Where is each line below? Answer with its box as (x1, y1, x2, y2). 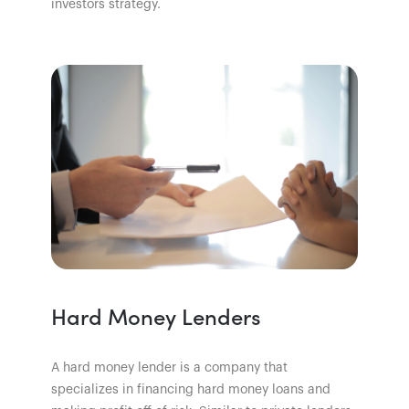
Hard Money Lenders (51, 299, 261, 330)
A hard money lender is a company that (51, 361, 288, 374)
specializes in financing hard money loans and (51, 383, 330, 396)
